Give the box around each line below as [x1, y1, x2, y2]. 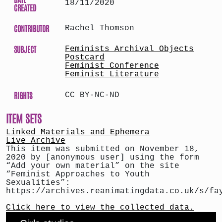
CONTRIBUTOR [14, 23, 49, 33]
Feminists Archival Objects [65, 44, 194, 54]
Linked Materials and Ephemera [6, 127, 150, 137]
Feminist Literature [65, 69, 159, 79]
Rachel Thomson [65, 23, 134, 33]
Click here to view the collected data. [6, 203, 194, 212]
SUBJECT [14, 44, 36, 54]
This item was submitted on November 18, [6, 144, 199, 154]
